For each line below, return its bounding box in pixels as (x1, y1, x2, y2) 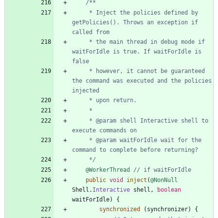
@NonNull (150, 176, 178, 183)
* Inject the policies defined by (72, 9, 89, 16)
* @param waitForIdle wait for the (72, 136, 89, 144)
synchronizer (147, 205, 188, 213)
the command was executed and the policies (72, 77, 212, 84)
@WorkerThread (86, 166, 130, 173)
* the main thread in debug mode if (72, 38, 89, 45)
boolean (157, 186, 181, 193)
